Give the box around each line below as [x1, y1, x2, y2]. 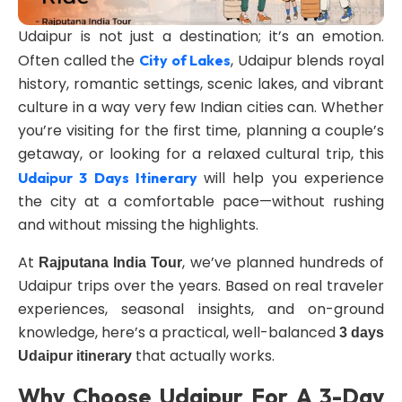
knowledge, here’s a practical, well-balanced [18, 322, 339, 343]
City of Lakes [138, 51, 232, 69]
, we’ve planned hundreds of [182, 252, 385, 273]
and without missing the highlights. [18, 214, 258, 235]
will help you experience [204, 168, 385, 188]
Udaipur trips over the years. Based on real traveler [18, 275, 384, 296]
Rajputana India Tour [39, 255, 183, 270]
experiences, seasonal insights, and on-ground [18, 299, 384, 319]
